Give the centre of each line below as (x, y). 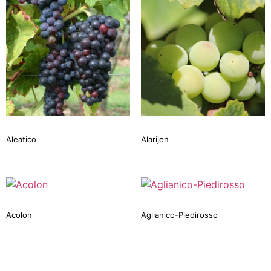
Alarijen (155, 139)
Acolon (19, 215)
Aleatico (21, 139)
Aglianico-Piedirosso (179, 215)
